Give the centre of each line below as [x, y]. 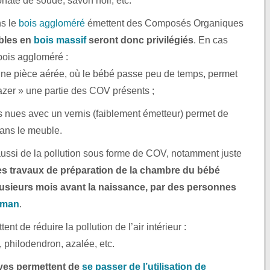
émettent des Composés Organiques [164, 23]
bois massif [60, 40]
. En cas [211, 40]
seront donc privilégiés [140, 40]
